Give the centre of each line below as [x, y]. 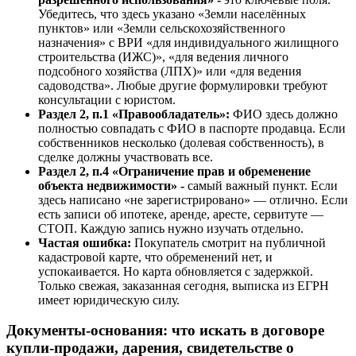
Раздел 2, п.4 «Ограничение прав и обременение [174, 171]
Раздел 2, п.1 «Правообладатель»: [134, 114]
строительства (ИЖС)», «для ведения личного [163, 56]
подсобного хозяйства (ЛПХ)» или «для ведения [170, 71]
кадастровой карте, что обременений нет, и [155, 257]
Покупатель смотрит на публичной [228, 242]
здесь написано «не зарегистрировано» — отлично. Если [193, 199]
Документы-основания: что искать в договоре [165, 331]
